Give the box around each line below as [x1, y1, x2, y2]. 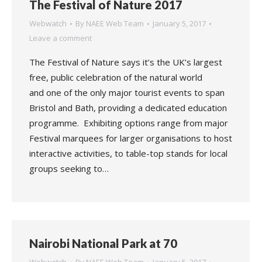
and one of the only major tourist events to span [29, 87, 225, 98]
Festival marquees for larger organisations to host [29, 132, 232, 144]
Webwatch [29, 18, 67, 29]
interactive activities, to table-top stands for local [29, 147, 227, 159]
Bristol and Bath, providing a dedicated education [29, 102, 227, 113]
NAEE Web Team [86, 18, 144, 29]
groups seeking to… [29, 163, 109, 174]
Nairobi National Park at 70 [29, 236, 177, 250]
